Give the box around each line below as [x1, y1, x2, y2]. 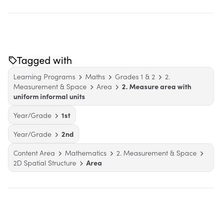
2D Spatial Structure [13, 158, 76, 167]
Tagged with [17, 53, 72, 66]
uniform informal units [13, 91, 85, 101]
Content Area [13, 148, 55, 158]
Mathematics [65, 148, 107, 158]
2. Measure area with [122, 81, 191, 91]
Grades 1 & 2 [115, 71, 155, 81]
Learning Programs [13, 71, 75, 81]
